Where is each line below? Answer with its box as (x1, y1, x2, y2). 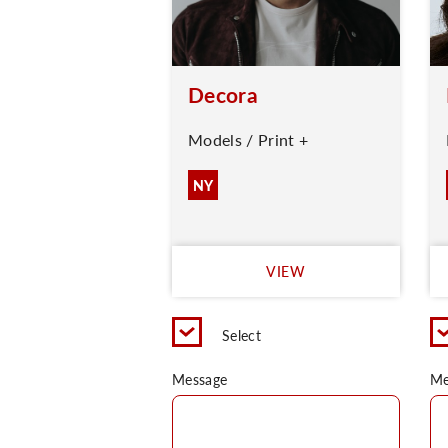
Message (172, 369, 228, 389)
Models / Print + (188, 128, 309, 151)
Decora (188, 80, 258, 109)
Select (222, 325, 261, 345)
